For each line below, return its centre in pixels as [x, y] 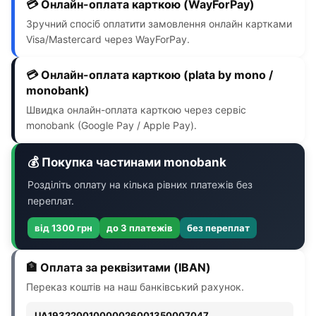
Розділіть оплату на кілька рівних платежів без [140, 184]
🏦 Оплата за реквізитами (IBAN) [119, 267]
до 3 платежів [140, 227]
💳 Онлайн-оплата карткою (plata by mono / [150, 74]
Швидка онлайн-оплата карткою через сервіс [136, 109]
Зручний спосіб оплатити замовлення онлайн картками [159, 23]
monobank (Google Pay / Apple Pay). [111, 125]
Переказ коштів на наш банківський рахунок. [135, 286]
